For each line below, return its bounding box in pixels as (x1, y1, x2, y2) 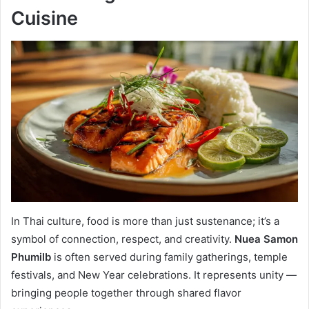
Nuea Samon (235, 232, 298, 246)
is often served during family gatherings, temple (51, 250, 288, 263)
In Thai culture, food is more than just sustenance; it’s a (11, 214, 279, 228)
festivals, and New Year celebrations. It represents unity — (11, 268, 297, 281)
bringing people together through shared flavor (11, 286, 241, 299)
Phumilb (11, 250, 51, 263)
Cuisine (11, 7, 78, 30)
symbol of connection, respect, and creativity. (11, 232, 235, 246)
